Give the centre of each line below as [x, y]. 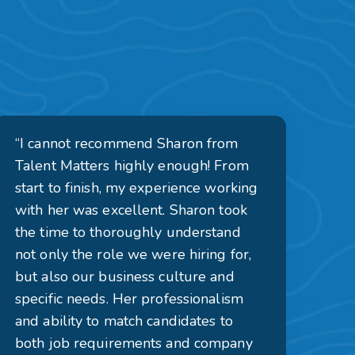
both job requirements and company [134, 343]
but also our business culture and [125, 277]
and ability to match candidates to [124, 321]
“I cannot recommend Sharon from [127, 143]
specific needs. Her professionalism [129, 299]
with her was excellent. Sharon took [131, 210]
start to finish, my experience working [137, 188]
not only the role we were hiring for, [134, 254]
